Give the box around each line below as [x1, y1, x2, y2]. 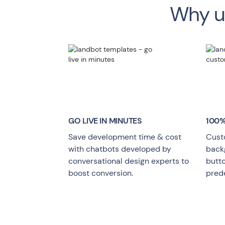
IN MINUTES [97, 115, 142, 126]
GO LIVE [68, 115, 98, 126]
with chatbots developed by [68, 143, 171, 154]
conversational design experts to [68, 155, 189, 166]
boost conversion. [68, 167, 133, 178]
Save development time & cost [68, 131, 181, 142]
